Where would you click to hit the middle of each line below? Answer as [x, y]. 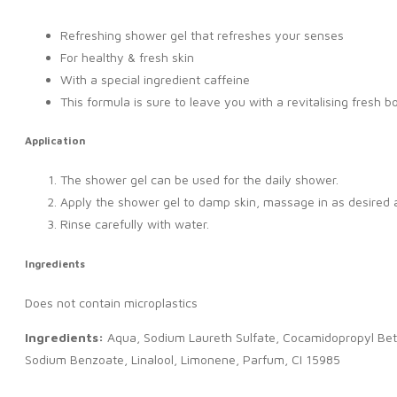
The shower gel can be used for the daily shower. [199, 180]
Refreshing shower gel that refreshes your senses [202, 35]
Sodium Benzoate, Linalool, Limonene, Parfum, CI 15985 [183, 360]
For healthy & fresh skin [127, 57]
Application [55, 141]
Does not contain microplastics [111, 303]
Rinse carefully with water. [135, 224]
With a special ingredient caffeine [155, 79]
